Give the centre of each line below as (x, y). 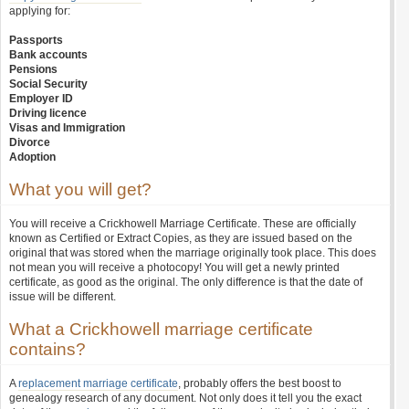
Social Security (48, 84)
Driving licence (48, 113)
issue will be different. (63, 297)
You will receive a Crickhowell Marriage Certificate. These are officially (183, 224)
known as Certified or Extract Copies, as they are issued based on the (181, 238)
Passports (36, 40)
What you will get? (80, 189)
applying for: (40, 11)
